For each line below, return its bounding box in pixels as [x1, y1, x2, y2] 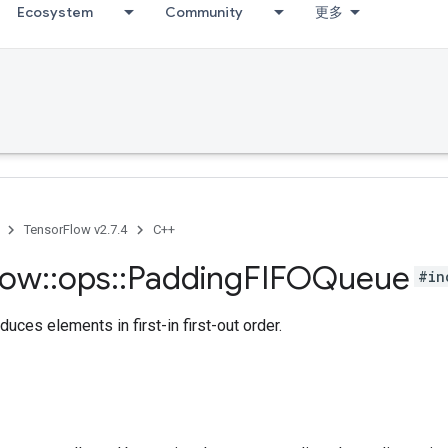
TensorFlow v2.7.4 [24, 222, 127, 237]
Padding [127, 258, 243, 298]
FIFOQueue [243, 258, 410, 298]
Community [165, 3, 243, 21]
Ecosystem [17, 3, 93, 21]
